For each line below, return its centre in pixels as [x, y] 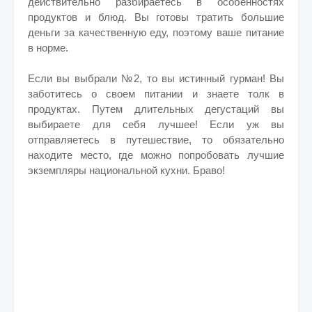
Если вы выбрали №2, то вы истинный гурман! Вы [156, 78]
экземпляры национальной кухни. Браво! [126, 170]
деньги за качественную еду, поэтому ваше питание [156, 32]
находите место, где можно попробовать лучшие [156, 155]
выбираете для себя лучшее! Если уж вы [156, 124]
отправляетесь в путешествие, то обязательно [156, 140]
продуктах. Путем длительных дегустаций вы [156, 109]
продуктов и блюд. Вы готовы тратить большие [156, 17]
